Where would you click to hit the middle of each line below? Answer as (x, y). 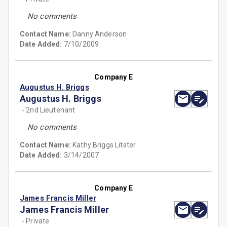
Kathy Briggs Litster (104, 145)
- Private (36, 221)
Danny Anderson (100, 34)
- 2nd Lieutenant (49, 110)
